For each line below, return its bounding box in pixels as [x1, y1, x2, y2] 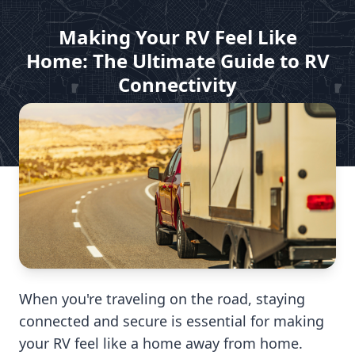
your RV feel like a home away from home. [19, 334, 303, 353]
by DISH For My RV [94, 114, 192, 129]
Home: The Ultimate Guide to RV [25, 48, 330, 74]
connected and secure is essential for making [19, 311, 324, 331]
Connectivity [118, 71, 237, 97]
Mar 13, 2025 [192, 114, 261, 129]
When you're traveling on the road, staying [19, 289, 305, 309]
